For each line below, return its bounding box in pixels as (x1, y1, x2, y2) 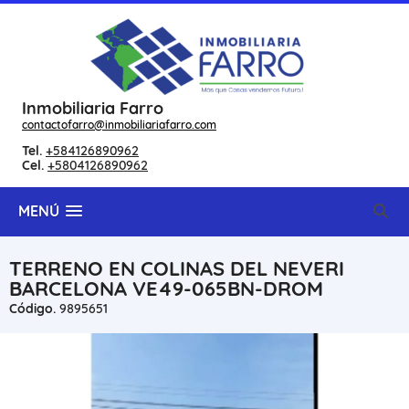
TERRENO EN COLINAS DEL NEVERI (9, 256, 344, 281)
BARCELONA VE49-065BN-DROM (9, 276, 323, 301)
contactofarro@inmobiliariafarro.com (22, 118, 216, 131)
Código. (9, 300, 56, 317)
